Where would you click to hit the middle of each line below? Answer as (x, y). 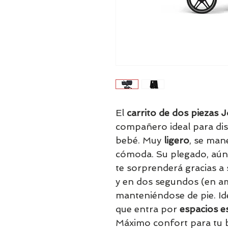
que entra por (148, 209)
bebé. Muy (140, 140)
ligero (177, 140)
